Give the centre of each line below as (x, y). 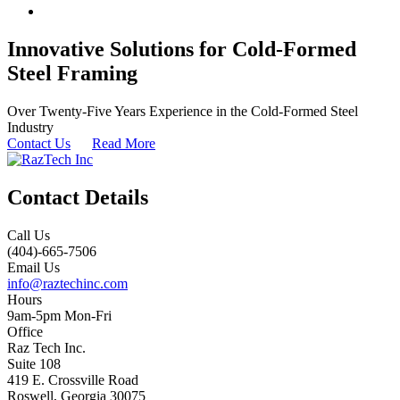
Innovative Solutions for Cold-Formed (182, 50)
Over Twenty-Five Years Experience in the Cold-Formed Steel (183, 112)
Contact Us (39, 144)
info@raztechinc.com (67, 283)
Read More (124, 144)
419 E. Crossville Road (73, 379)
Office (25, 331)
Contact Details (78, 197)
